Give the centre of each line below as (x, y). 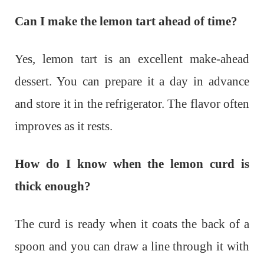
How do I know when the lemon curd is (132, 164)
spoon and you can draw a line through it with (132, 247)
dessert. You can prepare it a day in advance (132, 82)
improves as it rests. (64, 126)
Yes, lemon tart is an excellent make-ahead (132, 59)
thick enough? (53, 187)
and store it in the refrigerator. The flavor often (132, 104)
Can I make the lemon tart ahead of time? (126, 22)
